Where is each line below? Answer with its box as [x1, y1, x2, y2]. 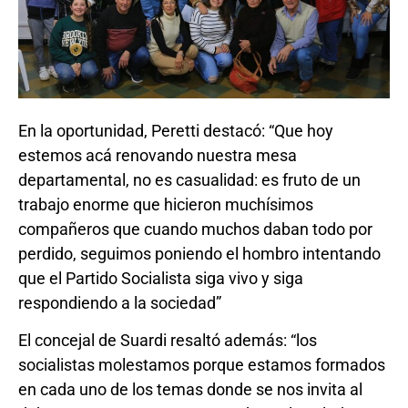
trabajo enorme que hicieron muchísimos [18, 194, 313, 214]
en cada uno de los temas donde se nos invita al [18, 379, 362, 399]
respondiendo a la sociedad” [18, 292, 221, 312]
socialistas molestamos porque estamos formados [18, 354, 385, 374]
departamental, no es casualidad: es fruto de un [18, 169, 361, 189]
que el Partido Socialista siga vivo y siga [18, 268, 303, 288]
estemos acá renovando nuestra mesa [18, 145, 297, 165]
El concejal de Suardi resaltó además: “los [18, 330, 317, 350]
